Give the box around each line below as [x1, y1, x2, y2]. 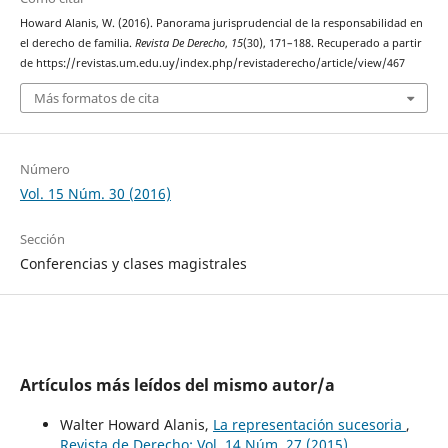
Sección [19, 230, 65, 249]
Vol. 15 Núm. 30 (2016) [19, 184, 171, 204]
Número [19, 160, 70, 179]
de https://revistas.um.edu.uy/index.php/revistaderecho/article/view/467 [19, 55, 405, 70]
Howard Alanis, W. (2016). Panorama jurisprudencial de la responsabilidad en [19, 15, 423, 30]
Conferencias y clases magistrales [19, 254, 247, 274]
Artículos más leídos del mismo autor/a [19, 374, 335, 397]
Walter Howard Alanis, [59, 415, 213, 435]
